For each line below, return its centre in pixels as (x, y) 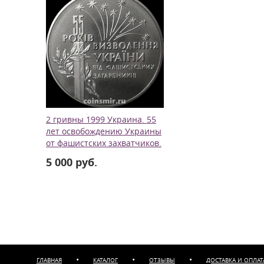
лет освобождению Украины (104, 131)
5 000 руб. (72, 162)
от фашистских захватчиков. (104, 143)
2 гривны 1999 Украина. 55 (101, 120)
